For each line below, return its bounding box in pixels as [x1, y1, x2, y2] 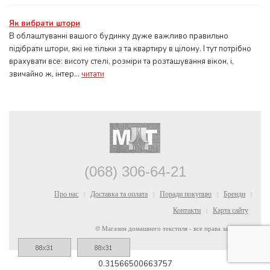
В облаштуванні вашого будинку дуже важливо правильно [9, 31, 228, 42]
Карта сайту [213, 206, 248, 215]
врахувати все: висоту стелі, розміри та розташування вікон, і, [9, 56, 234, 67]
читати [81, 69, 104, 80]
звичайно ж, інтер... [9, 69, 81, 80]
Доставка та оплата [90, 190, 148, 198]
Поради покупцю [160, 190, 212, 198]
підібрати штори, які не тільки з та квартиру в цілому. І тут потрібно [9, 43, 251, 54]
